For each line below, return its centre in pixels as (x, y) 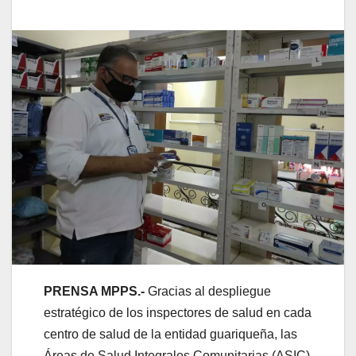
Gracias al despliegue (209, 291)
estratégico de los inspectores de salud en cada (178, 312)
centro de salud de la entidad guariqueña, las (170, 334)
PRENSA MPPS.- (96, 291)
